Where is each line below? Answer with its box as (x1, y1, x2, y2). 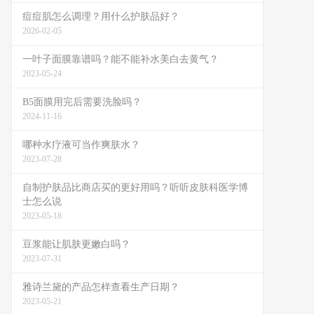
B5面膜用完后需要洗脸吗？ (22, 97, 142, 107)
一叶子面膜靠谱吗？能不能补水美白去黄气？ (22, 54, 219, 64)
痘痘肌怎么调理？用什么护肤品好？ (22, 11, 179, 22)
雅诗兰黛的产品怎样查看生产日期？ (22, 282, 179, 292)
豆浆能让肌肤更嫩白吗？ (22, 239, 130, 250)
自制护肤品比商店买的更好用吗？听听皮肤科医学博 (22, 182, 248, 193)
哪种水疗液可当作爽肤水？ (22, 139, 140, 150)
